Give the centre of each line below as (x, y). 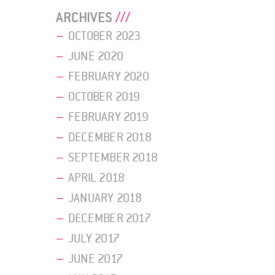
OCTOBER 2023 (105, 37)
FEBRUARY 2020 (109, 77)
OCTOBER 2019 (104, 97)
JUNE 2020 (96, 57)
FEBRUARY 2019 (108, 118)
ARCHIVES (84, 18)
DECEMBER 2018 (110, 138)
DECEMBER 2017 (110, 219)
